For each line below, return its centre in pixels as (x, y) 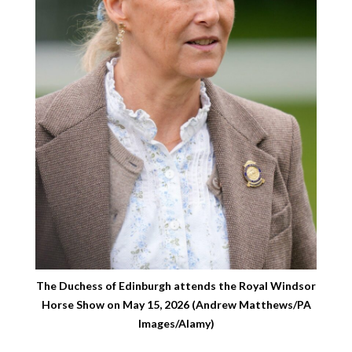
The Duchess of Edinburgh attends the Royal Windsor (176, 286)
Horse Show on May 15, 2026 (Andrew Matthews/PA (176, 305)
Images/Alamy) (176, 324)
